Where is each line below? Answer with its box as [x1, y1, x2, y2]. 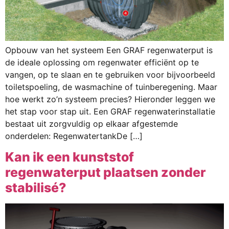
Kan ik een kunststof [5, 149, 134, 165]
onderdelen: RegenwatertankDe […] [5, 131, 143, 142]
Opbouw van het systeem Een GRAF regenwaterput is [5, 45, 213, 56]
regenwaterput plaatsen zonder [5, 165, 206, 180]
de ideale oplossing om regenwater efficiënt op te [5, 57, 199, 68]
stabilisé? [5, 180, 66, 196]
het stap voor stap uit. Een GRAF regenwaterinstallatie [5, 106, 215, 117]
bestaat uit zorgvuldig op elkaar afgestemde [5, 119, 178, 129]
